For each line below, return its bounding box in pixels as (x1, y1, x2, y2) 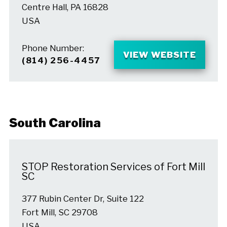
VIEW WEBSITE (123, 50, 197, 60)
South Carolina (9, 115, 101, 130)
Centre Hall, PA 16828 (21, 2, 108, 12)
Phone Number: (21, 43, 84, 53)
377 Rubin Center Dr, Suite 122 (21, 193, 144, 204)
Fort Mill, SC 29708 (21, 207, 98, 217)
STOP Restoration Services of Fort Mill (21, 161, 205, 173)
